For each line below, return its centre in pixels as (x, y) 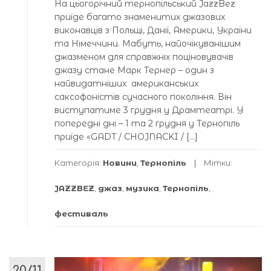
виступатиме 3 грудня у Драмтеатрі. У (149, 110)
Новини (120, 162)
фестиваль (81, 213)
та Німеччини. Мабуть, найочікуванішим (148, 43)
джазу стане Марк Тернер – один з (134, 70)
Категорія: (79, 162)
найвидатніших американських (126, 83)
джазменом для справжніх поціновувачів (144, 57)
